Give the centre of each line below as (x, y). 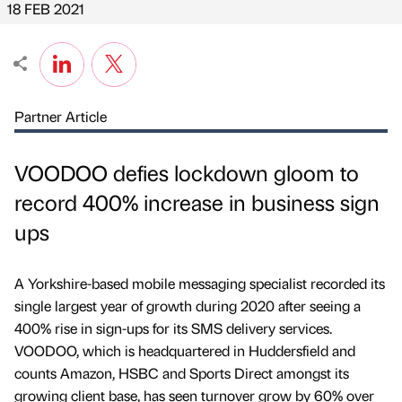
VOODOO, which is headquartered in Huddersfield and (185, 351)
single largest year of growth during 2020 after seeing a (188, 306)
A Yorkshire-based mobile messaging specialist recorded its (200, 284)
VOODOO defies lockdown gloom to (187, 173)
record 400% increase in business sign (197, 202)
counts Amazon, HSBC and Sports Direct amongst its (182, 373)
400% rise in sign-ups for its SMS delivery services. (173, 328)
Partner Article (61, 116)
